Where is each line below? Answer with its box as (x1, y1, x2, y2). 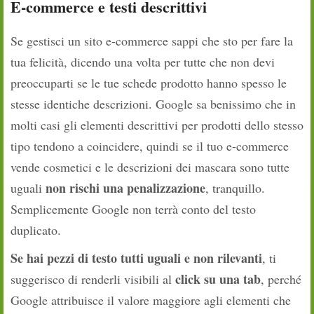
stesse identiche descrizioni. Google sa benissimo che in (11, 95, 296, 113)
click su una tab (175, 270, 261, 289)
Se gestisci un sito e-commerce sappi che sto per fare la (11, 32, 293, 50)
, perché (261, 271, 301, 288)
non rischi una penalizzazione (46, 179, 205, 198)
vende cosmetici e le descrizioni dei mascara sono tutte (11, 158, 289, 176)
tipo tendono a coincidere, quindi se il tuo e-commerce (11, 137, 289, 155)
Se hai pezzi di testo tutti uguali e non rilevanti (11, 249, 262, 268)
